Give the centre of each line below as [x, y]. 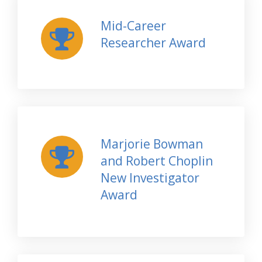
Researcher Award [153, 42]
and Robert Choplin [156, 161]
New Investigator [150, 177]
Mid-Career [133, 25]
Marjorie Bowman [151, 144]
